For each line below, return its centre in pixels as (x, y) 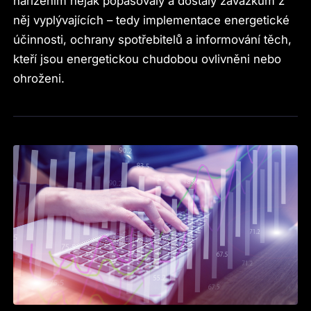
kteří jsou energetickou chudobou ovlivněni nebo (148, 59)
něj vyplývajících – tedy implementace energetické (152, 20)
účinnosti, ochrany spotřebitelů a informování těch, (153, 39)
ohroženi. (39, 78)
